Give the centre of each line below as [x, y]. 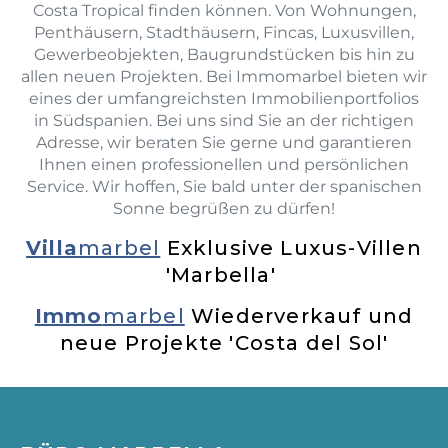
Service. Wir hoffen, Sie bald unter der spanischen [224, 187]
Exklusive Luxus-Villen [294, 247]
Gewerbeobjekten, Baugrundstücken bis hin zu [224, 55]
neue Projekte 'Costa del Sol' [224, 343]
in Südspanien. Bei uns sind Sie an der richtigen [224, 121]
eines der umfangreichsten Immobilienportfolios [224, 99]
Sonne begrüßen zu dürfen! [224, 209]
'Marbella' [224, 274]
